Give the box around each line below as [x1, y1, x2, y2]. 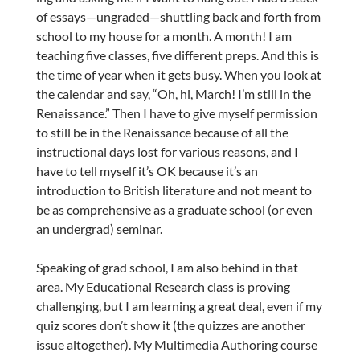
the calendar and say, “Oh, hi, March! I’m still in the [35, 86, 311, 102]
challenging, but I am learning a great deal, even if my [35, 298, 322, 314]
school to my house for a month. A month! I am [35, 28, 292, 44]
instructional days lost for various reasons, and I [35, 144, 298, 160]
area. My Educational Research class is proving [35, 279, 290, 295]
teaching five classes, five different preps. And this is [35, 47, 319, 63]
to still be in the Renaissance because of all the [35, 125, 288, 141]
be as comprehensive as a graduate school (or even [35, 202, 313, 218]
